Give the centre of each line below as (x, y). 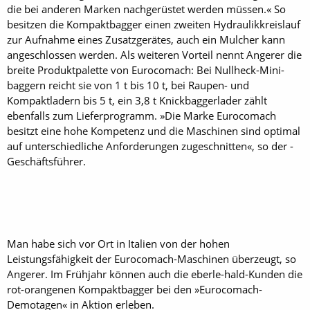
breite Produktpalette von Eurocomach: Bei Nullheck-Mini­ (146, 70)
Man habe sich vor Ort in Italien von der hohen (118, 243)
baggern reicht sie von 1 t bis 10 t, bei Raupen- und (128, 85)
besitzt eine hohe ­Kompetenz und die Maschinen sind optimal (154, 130)
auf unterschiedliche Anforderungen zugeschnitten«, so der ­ (150, 146)
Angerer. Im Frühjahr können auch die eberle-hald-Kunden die (155, 274)
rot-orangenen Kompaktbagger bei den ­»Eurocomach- (135, 289)
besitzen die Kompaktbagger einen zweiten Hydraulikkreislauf (154, 24)
